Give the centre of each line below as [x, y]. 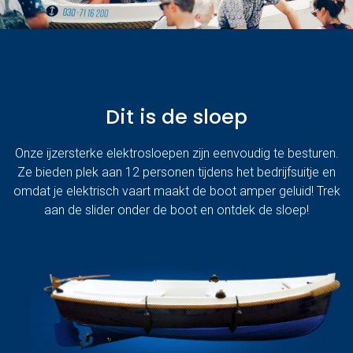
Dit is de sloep [176, 116]
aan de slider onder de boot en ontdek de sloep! [176, 210]
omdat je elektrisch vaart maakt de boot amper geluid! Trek [176, 191]
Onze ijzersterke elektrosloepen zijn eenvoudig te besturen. [176, 153]
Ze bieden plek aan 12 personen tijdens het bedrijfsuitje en [176, 172]
